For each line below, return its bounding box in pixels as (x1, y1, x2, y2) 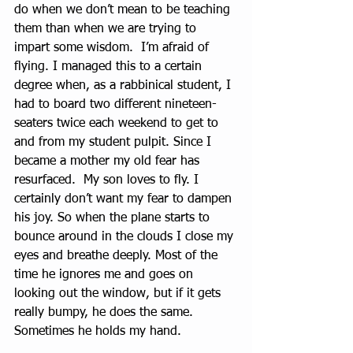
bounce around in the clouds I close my (14, 231, 237, 244)
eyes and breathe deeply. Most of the (14, 250, 221, 263)
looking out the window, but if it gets (14, 288, 225, 301)
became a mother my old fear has (14, 155, 203, 169)
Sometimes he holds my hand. (14, 325, 181, 339)
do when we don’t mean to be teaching (14, 4, 234, 17)
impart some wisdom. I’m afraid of (14, 42, 213, 55)
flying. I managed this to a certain (14, 61, 206, 74)
